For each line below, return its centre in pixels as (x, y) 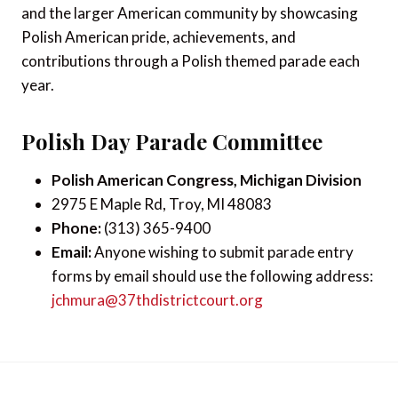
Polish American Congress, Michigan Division (207, 180)
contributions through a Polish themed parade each (191, 61)
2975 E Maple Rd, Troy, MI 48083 (162, 204)
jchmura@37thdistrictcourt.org (157, 300)
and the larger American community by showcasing (190, 13)
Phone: (76, 228)
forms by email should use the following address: (212, 276)
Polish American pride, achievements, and (159, 37)
